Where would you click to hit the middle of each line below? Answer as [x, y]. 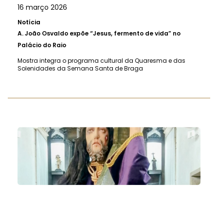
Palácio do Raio [42, 45]
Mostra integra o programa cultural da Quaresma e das [101, 60]
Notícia [29, 22]
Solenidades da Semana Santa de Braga [80, 68]
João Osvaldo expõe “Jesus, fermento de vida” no [103, 33]
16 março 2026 [42, 7]
